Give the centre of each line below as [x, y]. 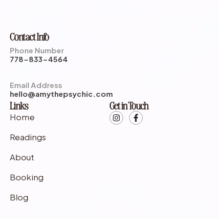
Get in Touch [129, 105]
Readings [28, 137]
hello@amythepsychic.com [61, 93]
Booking [27, 177]
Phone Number [37, 50]
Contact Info [29, 36]
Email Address [36, 85]
